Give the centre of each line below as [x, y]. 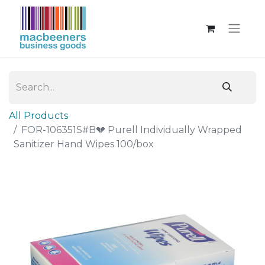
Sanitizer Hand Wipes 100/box [84, 144]
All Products [38, 116]
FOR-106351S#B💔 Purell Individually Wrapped [132, 130]
